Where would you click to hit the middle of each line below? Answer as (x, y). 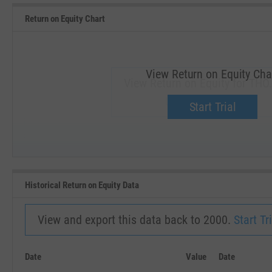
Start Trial (212, 107)
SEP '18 (83, 150)
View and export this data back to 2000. (136, 220)
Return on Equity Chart (65, 19)
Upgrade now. (198, 101)
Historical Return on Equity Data (82, 185)
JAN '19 (198, 150)
